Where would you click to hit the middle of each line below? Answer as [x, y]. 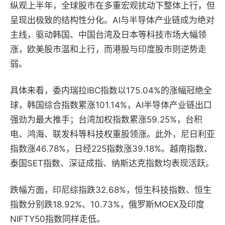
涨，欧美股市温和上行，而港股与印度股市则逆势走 [108, 49]
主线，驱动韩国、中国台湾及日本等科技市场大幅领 [108, 35]
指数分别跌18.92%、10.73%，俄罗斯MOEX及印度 [107, 205]
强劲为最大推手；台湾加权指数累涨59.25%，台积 [106, 120]
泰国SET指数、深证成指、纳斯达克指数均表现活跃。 [112, 163]
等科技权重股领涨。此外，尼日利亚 [147, 134]
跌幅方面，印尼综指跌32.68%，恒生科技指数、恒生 [111, 190]
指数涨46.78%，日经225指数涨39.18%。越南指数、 [111, 149]
